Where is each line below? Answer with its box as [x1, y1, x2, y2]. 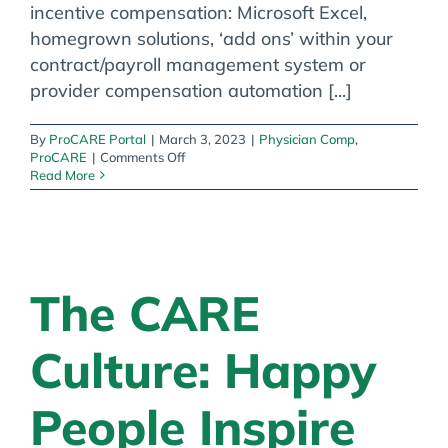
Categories [184, 201, 249, 218]
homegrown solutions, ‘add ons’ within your [30, 26, 393, 50]
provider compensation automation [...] [30, 78, 352, 102]
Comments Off [100, 148, 185, 165]
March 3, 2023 [159, 130, 246, 147]
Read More [30, 166, 95, 183]
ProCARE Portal [49, 130, 146, 147]
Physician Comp [259, 130, 355, 147]
